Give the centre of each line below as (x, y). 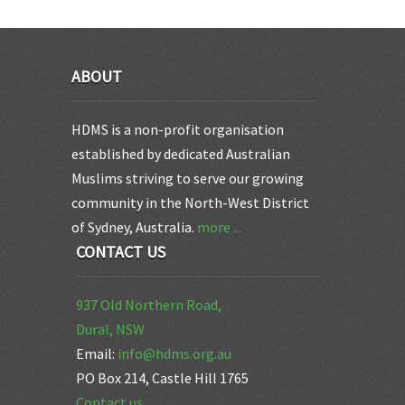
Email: (97, 353)
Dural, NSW (110, 329)
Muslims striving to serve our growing (188, 178)
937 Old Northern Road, (149, 305)
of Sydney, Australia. (134, 227)
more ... (219, 227)
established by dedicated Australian (181, 154)
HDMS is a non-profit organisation (178, 129)
